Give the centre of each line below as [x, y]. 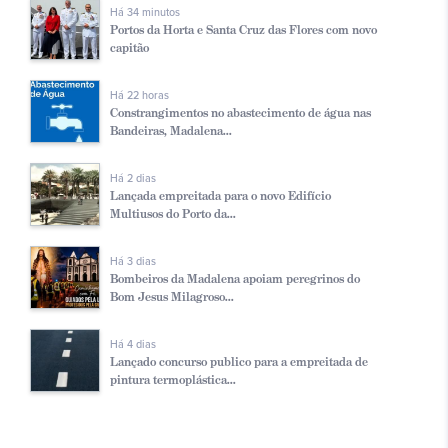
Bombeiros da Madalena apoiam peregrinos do [235, 279]
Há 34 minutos [145, 13]
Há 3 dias [133, 262]
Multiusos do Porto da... [173, 214]
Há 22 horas [139, 96]
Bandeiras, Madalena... [171, 131]
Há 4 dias [133, 345]
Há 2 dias [133, 179]
